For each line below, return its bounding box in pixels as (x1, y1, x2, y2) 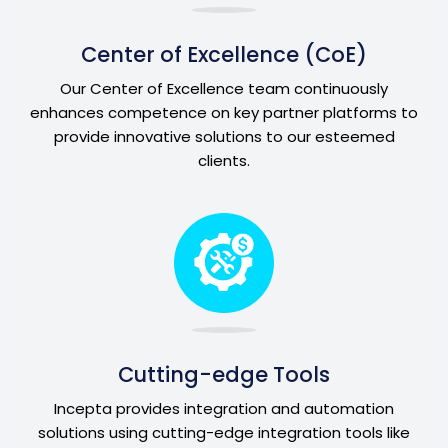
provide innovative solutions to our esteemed (53, 125, 395, 147)
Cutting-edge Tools (118, 359, 330, 389)
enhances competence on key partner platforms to (30, 101, 418, 123)
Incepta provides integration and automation (54, 397, 394, 419)
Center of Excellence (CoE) (81, 39, 367, 69)
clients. (198, 149, 250, 171)
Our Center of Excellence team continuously (60, 77, 388, 99)
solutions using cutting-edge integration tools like (38, 421, 410, 443)
